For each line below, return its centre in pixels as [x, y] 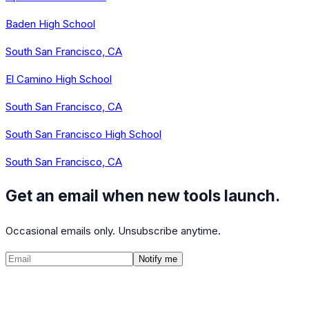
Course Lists [62, 293]
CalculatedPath [79, 275]
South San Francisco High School [83, 134]
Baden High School [50, 23]
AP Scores [117, 293]
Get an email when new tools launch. [143, 196]
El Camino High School [59, 79]
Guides [159, 293]
